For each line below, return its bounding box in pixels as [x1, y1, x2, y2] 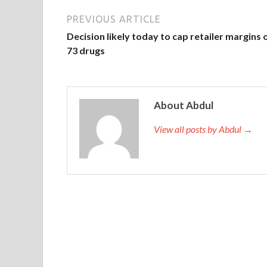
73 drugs [67, 44, 105, 56]
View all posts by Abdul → [154, 123, 253, 135]
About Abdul [154, 98, 213, 111]
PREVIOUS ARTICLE [67, 13, 161, 24]
